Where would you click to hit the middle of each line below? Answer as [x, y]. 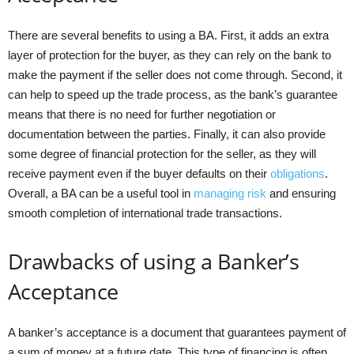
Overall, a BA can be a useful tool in [101, 193]
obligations [298, 173]
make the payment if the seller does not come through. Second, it [175, 74]
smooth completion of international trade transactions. [145, 213]
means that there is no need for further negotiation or [142, 114]
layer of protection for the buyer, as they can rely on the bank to [169, 55]
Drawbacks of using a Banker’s [154, 261]
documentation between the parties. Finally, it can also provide [167, 134]
